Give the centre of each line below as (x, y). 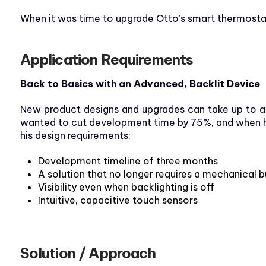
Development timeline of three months (128, 161)
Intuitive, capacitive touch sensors (118, 200)
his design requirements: (75, 136)
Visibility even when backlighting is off (126, 187)
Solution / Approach (88, 253)
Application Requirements (107, 60)
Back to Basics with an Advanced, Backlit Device (140, 84)
